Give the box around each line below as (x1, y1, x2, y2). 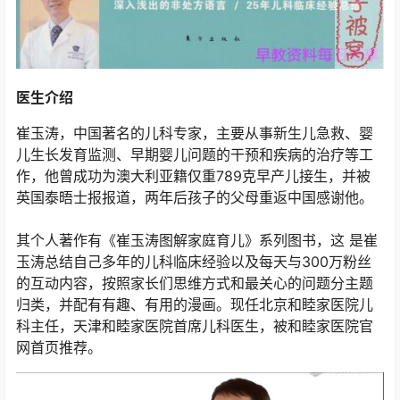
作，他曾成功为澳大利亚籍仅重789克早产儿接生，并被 (16, 166, 371, 185)
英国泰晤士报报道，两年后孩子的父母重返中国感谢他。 (16, 187, 373, 206)
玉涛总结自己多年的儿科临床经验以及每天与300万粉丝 (16, 252, 371, 271)
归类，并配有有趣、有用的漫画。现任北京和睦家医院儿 (16, 295, 373, 313)
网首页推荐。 (16, 337, 102, 356)
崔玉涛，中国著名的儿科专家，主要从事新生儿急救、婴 (16, 123, 373, 142)
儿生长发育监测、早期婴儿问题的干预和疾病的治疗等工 (16, 145, 373, 163)
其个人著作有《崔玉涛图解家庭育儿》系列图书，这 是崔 (16, 230, 378, 249)
